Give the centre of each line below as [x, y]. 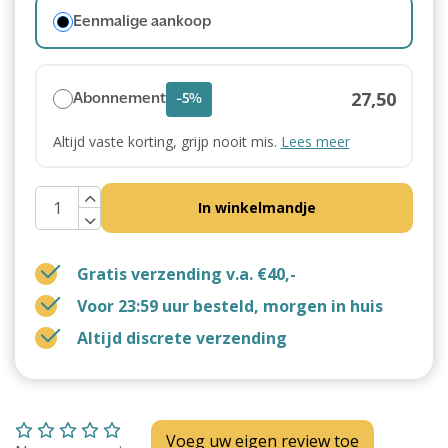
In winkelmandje [257, 207]
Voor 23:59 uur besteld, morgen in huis [230, 306]
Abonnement [119, 99]
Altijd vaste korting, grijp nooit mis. [166, 141]
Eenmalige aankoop [141, 21]
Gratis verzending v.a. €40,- [186, 274]
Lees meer [315, 141]
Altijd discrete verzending [182, 338]
